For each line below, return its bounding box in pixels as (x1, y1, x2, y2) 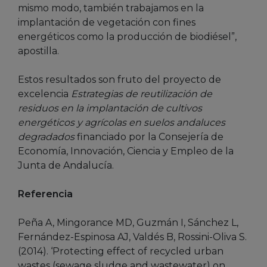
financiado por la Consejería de (74, 131, 223, 143)
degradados (18, 131, 74, 143)
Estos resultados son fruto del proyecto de (18, 74, 221, 86)
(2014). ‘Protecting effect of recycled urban (18, 246, 223, 257)
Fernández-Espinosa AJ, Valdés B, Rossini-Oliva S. (18, 231, 247, 243)
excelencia (18, 88, 71, 100)
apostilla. (18, 45, 59, 57)
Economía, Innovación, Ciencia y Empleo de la (18, 145, 234, 157)
